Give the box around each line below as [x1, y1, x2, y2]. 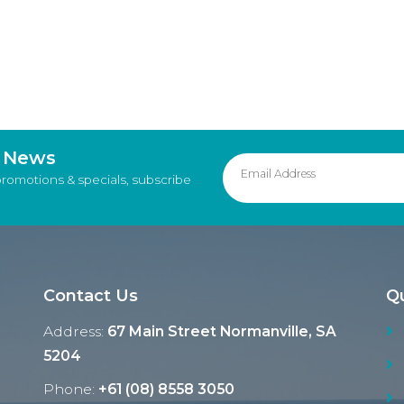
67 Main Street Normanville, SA [106, 323, 336, 341]
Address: [42, 323, 107, 341]
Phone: [42, 381, 98, 399]
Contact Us [42, 286, 138, 307]
